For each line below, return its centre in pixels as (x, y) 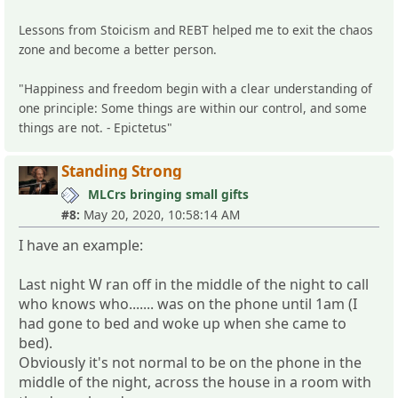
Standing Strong (122, 171)
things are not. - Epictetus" (96, 127)
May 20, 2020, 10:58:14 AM (160, 214)
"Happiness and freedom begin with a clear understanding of (195, 88)
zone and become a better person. (119, 49)
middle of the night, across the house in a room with (195, 382)
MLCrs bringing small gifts (168, 194)
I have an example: (81, 245)
